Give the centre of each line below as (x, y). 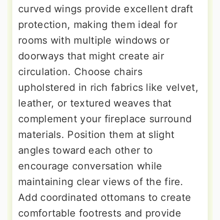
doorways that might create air (91, 56)
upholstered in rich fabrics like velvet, (108, 88)
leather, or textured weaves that (95, 103)
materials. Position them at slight (96, 135)
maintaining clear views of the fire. (101, 182)
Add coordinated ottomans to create (105, 198)
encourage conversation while (90, 166)
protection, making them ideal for (98, 25)
